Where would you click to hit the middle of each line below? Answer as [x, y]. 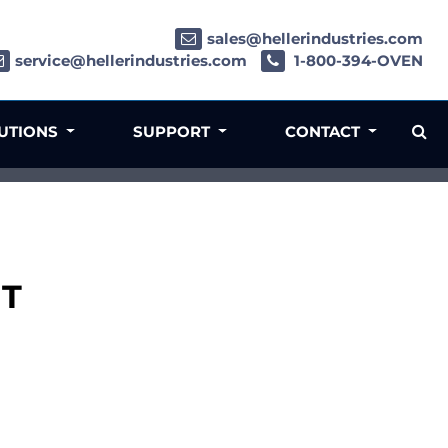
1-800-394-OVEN [356, 61]
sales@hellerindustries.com [315, 39]
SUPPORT [174, 131]
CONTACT [325, 131]
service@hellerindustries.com [131, 61]
